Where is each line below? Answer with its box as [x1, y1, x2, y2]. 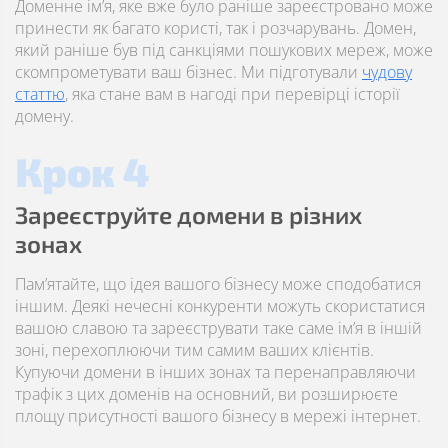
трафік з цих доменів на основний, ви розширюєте [15, 383, 398, 405]
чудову [362, 61, 412, 83]
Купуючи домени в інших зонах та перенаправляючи [15, 361, 416, 383]
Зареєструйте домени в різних [15, 200, 362, 229]
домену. [15, 105, 74, 127]
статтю [15, 83, 65, 105]
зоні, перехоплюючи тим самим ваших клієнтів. [15, 339, 374, 361]
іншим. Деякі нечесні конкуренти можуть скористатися [15, 295, 425, 317]
